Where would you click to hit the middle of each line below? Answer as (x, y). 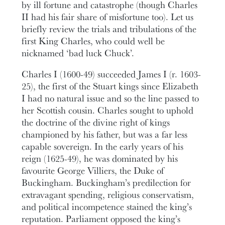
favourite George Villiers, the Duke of (93, 171)
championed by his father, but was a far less (105, 134)
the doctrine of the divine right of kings (96, 122)
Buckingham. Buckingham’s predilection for (106, 183)
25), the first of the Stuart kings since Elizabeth (110, 86)
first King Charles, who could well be (93, 40)
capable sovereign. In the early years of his (103, 146)
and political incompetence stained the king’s (107, 207)
